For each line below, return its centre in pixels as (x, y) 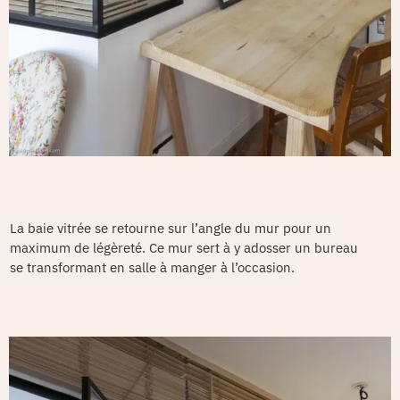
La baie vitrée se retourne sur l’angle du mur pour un (171, 229)
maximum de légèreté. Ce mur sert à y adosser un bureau (184, 248)
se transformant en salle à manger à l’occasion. (152, 268)
